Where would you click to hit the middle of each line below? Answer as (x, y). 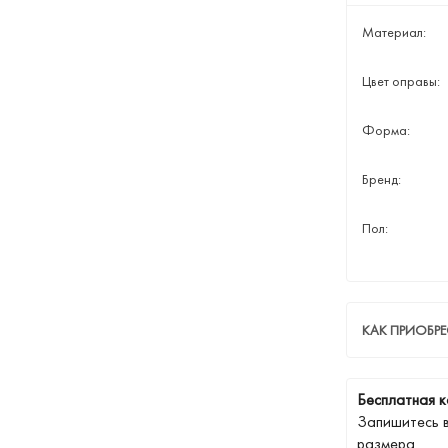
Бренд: (381, 179)
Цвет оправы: (400, 81)
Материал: (393, 32)
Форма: (385, 130)
